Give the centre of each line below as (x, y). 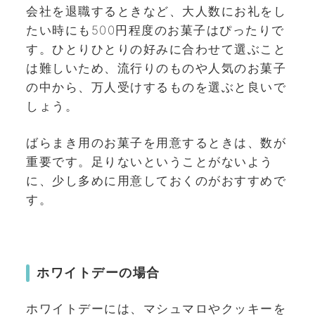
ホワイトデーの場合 (98, 272)
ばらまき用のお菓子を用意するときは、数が (156, 143)
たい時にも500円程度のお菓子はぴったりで (155, 30)
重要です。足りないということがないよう (150, 162)
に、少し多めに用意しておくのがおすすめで (156, 181)
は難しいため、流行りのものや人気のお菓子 (156, 68)
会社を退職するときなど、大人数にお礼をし (156, 11)
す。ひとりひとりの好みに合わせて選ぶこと (156, 49)
